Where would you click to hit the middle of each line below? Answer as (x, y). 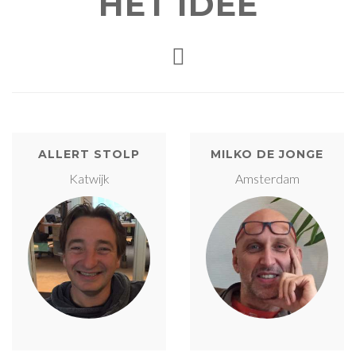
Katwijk (89, 178)
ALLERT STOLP (89, 154)
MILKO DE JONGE (267, 154)
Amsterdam (267, 178)
